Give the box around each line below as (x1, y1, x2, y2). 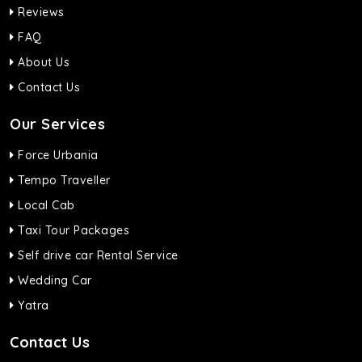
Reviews (14, 5, 65, 19)
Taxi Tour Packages (14, 223, 129, 238)
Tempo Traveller (14, 173, 111, 187)
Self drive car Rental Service (14, 248, 179, 263)
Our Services (10, 115, 105, 133)
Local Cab (14, 198, 75, 213)
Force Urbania (14, 148, 99, 162)
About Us (14, 55, 69, 69)
